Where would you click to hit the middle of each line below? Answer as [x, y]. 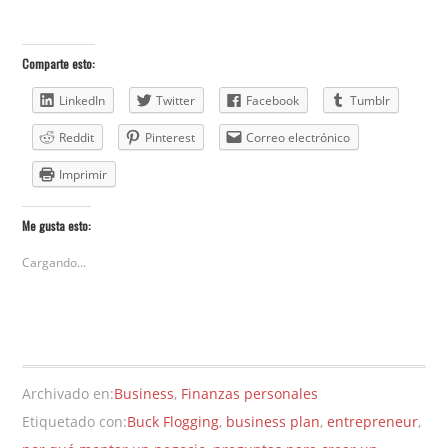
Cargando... [54, 262]
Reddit [77, 138]
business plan [273, 421]
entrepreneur [373, 421]
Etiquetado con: [75, 421]
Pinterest [170, 138]
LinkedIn [82, 101]
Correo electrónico [298, 138]
